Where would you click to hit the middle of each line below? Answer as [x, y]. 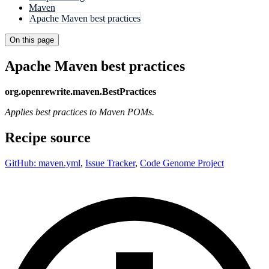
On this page [32, 40]
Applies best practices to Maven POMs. [80, 112]
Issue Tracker [110, 163]
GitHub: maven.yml [43, 163]
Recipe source [48, 137]
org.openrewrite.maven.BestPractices [80, 91]
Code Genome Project [182, 163]
